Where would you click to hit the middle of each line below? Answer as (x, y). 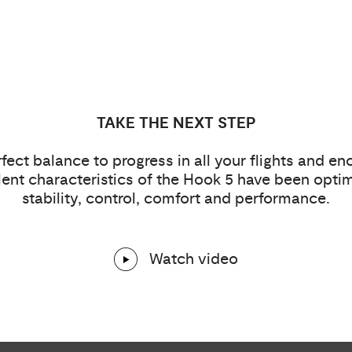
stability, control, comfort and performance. (176, 198)
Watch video (194, 258)
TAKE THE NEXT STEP (176, 123)
